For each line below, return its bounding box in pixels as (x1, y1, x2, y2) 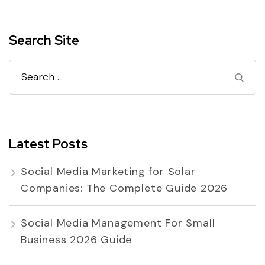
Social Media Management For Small (21, 216, 215, 231)
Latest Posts (9, 135, 88, 153)
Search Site (9, 31, 79, 49)
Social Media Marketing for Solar (21, 164, 196, 179)
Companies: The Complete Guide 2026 (21, 181, 228, 196)
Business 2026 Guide (21, 232, 132, 247)
